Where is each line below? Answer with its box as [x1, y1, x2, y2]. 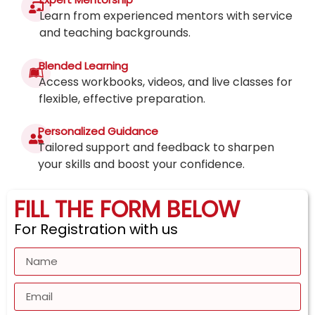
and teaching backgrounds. [39, 25, 191, 41]
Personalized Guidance [38, 124, 159, 139]
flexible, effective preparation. [39, 90, 206, 107]
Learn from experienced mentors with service [39, 8, 293, 25]
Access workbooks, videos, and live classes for [39, 73, 293, 90]
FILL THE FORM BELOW [14, 193, 240, 225]
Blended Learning [39, 58, 129, 73]
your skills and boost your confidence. [38, 156, 245, 173]
